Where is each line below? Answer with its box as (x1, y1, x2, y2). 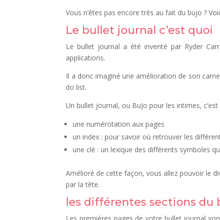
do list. (66, 82, 87, 92)
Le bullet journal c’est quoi (66, 23, 214, 37)
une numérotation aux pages (73, 119, 165, 129)
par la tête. (66, 179, 100, 189)
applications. (66, 53, 106, 62)
